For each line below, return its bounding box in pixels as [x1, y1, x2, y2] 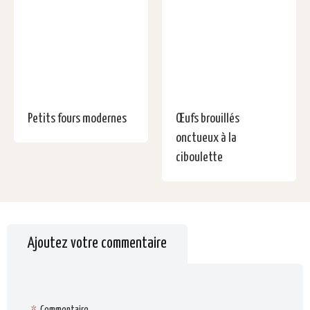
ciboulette [176, 150, 223, 164]
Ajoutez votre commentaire [28, 235, 167, 251]
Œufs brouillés [176, 111, 239, 125]
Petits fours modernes [28, 111, 127, 125]
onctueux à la [176, 131, 237, 145]
